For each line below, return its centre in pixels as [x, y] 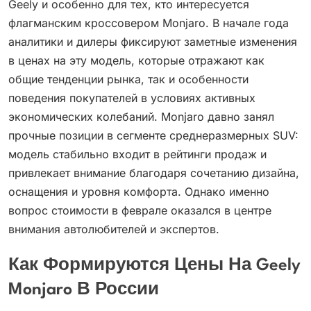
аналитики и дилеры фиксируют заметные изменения [153, 42]
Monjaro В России [84, 290]
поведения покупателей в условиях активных [132, 98]
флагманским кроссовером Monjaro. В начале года [149, 23]
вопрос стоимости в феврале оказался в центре [140, 210]
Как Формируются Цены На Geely [154, 266]
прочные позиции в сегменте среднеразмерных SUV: [153, 135]
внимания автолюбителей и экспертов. [114, 229]
